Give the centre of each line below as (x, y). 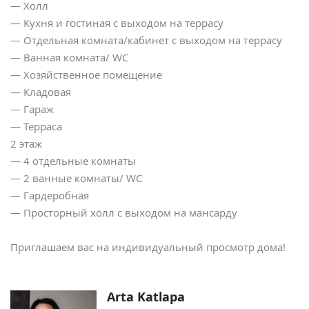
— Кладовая (41, 92)
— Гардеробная (50, 196)
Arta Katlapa (146, 298)
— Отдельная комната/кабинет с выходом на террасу (146, 40)
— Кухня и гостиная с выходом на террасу (117, 23)
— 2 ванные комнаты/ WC (76, 178)
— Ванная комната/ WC (69, 58)
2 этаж (26, 144)
